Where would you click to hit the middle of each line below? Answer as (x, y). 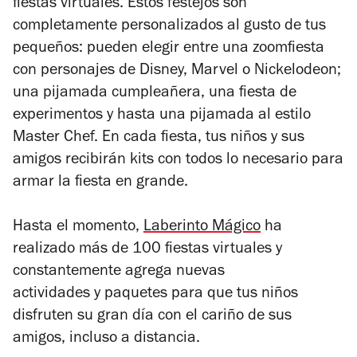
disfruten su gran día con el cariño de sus (152, 317)
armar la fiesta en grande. (100, 183)
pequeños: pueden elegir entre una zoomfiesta (169, 49)
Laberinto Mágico (202, 228)
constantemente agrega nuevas (119, 272)
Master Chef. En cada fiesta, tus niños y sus (159, 138)
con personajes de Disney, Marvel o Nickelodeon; (177, 71)
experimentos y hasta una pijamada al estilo (162, 116)
